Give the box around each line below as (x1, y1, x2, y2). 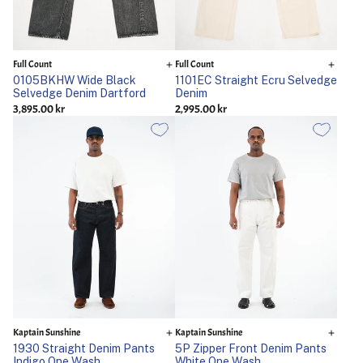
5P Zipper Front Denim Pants (175, 341, 327, 356)
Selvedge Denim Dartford (13, 86, 146, 100)
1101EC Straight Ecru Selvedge (175, 73, 337, 88)
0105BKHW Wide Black (13, 73, 135, 88)
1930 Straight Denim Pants (13, 341, 155, 356)
